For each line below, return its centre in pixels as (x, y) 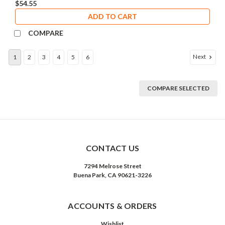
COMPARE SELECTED (178, 88)
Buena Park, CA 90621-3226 (113, 175)
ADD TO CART (113, 17)
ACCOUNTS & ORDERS (113, 206)
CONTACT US (113, 148)
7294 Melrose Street (113, 166)
